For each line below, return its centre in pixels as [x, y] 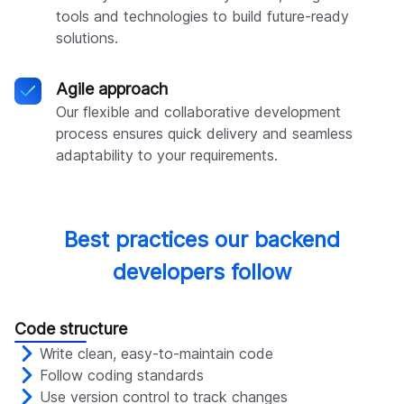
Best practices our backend [202, 240]
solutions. [87, 38]
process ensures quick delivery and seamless [204, 134]
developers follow [202, 272]
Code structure [71, 329]
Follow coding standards [122, 376]
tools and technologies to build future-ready [202, 17]
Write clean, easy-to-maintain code [156, 354]
